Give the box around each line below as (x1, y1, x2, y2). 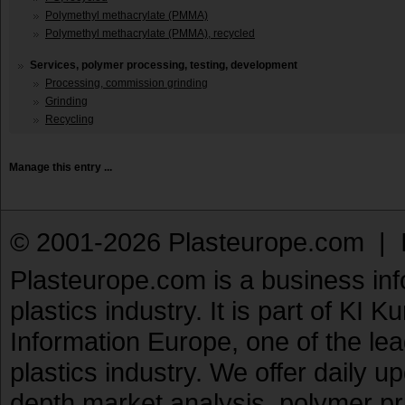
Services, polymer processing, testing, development (30, 59, 297, 72)
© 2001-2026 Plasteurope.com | (10, 227, 400, 258)
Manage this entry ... (9, 161, 112, 174)
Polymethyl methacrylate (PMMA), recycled (45, 27, 255, 41)
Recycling (45, 113, 94, 127)
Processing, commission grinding (45, 77, 208, 90)
